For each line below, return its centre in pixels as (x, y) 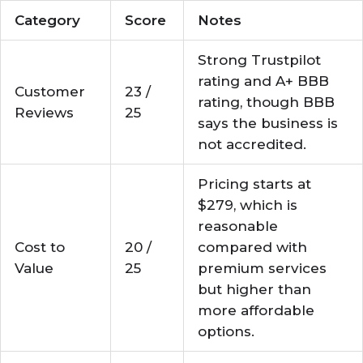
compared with (252, 247)
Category (47, 20)
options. (226, 331)
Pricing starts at (254, 184)
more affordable (256, 310)
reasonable (238, 226)
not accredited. (252, 144)
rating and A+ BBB (263, 81)
